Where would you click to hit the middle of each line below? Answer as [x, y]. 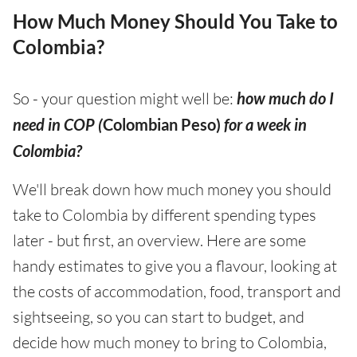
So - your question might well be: [125, 98]
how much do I [285, 98]
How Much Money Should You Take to [175, 21]
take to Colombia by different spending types [165, 215]
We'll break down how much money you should [172, 189]
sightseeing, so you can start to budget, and [159, 317]
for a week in [265, 124]
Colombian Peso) [162, 124]
